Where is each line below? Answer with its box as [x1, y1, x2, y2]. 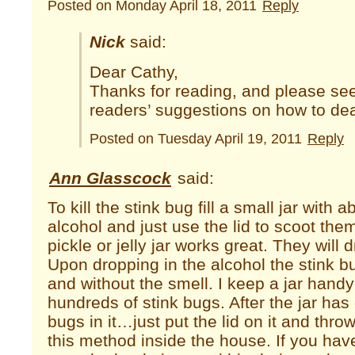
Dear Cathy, [90, 63, 178, 82]
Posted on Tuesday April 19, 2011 [90, 130, 306, 147]
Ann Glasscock [49, 168, 171, 187]
